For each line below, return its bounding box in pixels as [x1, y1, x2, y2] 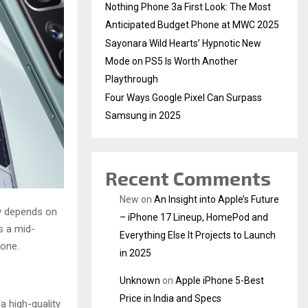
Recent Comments [105, 166, 271, 190]
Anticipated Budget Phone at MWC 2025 [105, 19, 279, 30]
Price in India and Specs [120, 293, 221, 304]
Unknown [120, 275, 160, 286]
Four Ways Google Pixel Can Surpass [105, 92, 262, 103]
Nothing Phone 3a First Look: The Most [105, 1, 271, 12]
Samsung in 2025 [105, 110, 181, 121]
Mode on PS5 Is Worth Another [105, 56, 238, 67]
